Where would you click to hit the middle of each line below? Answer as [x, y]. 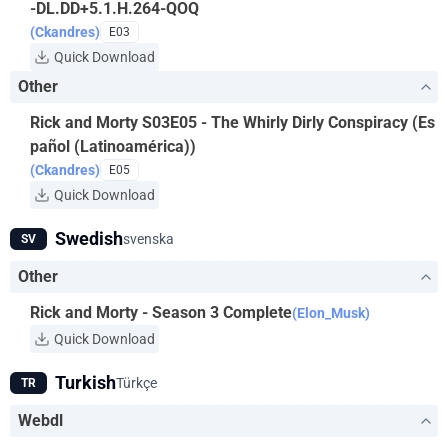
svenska [148, 239]
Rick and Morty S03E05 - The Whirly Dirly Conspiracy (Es [232, 122]
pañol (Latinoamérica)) [113, 146]
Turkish [85, 382]
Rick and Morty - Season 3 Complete [161, 312]
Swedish [89, 238]
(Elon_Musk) [331, 313]
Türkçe [136, 383]
